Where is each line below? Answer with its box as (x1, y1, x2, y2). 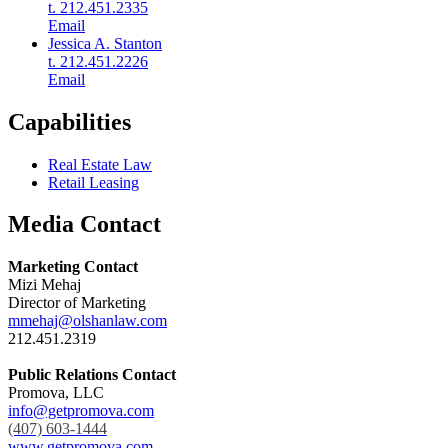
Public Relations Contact (8, 366, 176, 384)
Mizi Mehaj (8, 276, 81, 294)
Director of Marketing (8, 294, 146, 312)
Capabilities (8, 108, 131, 135)
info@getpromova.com (8, 402, 154, 420)
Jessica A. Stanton (48, 34, 162, 52)
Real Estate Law (48, 155, 152, 173)
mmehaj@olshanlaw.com (8, 312, 167, 330)
